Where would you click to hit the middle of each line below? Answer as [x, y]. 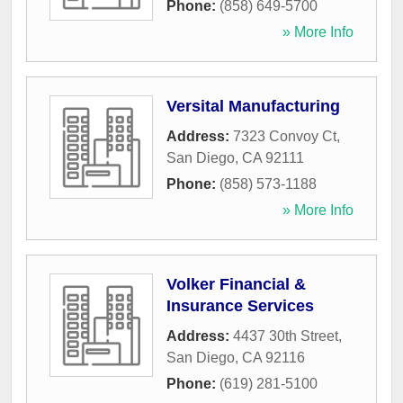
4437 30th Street [286, 336]
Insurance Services [240, 306]
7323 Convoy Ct [285, 137]
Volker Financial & [236, 285]
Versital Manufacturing [253, 107]
